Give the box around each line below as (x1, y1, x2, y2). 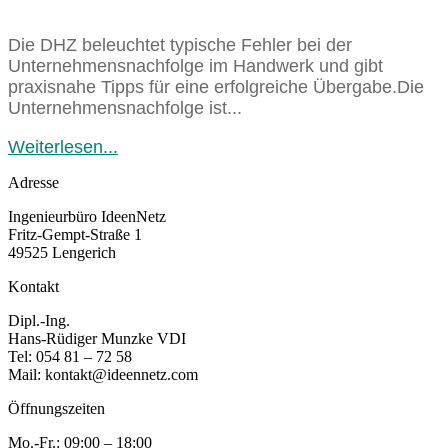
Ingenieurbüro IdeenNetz (8, 207, 166, 225)
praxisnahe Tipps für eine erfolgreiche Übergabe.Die (8, 76, 424, 97)
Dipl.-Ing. (8, 311, 70, 329)
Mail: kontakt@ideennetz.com (8, 365, 198, 383)
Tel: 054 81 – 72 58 (8, 347, 136, 365)
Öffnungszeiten (8, 399, 105, 417)
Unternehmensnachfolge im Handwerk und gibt (8, 55, 383, 76)
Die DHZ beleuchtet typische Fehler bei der (8, 34, 352, 55)
